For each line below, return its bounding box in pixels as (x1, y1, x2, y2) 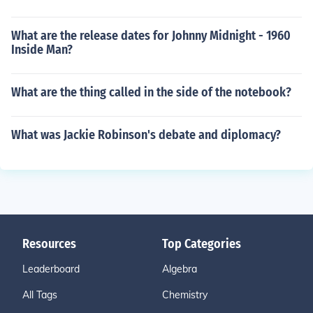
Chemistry (162, 289, 208, 301)
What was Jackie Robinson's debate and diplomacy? (11, 127, 281, 143)
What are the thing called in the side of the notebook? (11, 85, 291, 100)
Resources (22, 236, 76, 252)
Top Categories (162, 236, 241, 252)
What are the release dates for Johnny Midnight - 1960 (11, 28, 291, 43)
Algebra (162, 263, 197, 275)
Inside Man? (11, 42, 73, 57)
